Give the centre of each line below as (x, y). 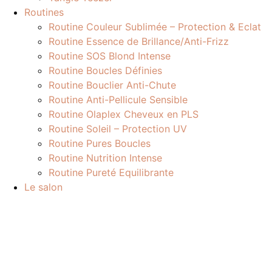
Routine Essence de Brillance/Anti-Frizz (139, 41)
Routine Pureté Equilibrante (111, 172)
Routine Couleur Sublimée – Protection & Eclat (155, 27)
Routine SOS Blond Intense (110, 56)
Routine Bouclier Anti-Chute (112, 85)
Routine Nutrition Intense (105, 158)
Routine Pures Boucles (100, 143)
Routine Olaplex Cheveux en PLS (124, 114)
